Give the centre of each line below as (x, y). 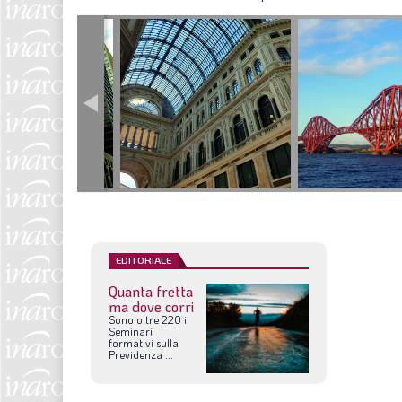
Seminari (131, 332)
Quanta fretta (151, 292)
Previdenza (135, 355)
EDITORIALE (144, 261)
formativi (131, 343)
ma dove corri (151, 307)
